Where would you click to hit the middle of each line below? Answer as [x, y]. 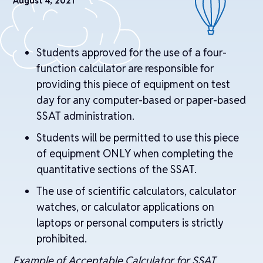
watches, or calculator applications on [126, 207]
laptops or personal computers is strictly [130, 223]
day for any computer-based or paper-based [141, 100]
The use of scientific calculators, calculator [136, 191]
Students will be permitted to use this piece [138, 138]
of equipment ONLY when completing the [135, 154]
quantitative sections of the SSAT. [117, 169]
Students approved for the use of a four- [132, 53]
